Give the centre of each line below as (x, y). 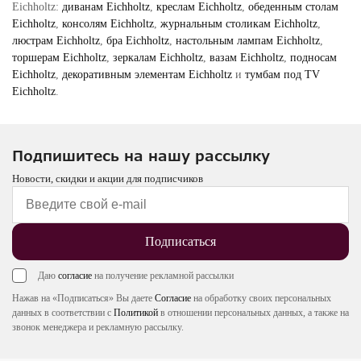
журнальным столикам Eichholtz (239, 23)
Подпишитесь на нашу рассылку (141, 155)
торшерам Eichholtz (59, 57)
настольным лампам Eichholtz (248, 40)
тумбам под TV (282, 74)
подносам (313, 57)
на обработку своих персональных (261, 298)
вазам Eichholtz (247, 57)
